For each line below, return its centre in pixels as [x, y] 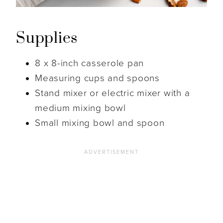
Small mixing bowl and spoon [100, 123]
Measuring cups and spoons [97, 78]
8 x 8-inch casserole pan [90, 63]
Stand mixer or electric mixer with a [112, 93]
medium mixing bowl [80, 108]
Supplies [47, 38]
